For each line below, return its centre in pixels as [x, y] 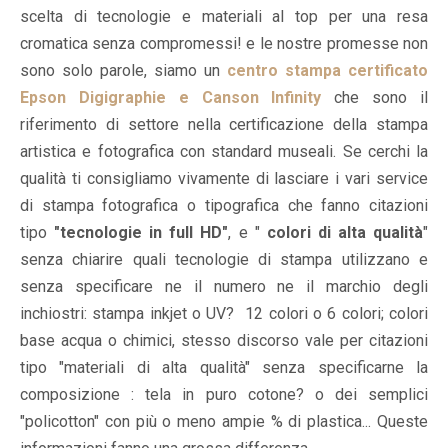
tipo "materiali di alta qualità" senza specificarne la [224, 368]
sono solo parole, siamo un [123, 71]
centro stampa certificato [327, 71]
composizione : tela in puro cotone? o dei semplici [224, 395]
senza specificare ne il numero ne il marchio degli [224, 287]
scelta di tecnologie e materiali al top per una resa [224, 17]
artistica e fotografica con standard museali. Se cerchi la [224, 152]
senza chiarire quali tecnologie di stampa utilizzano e [224, 260]
